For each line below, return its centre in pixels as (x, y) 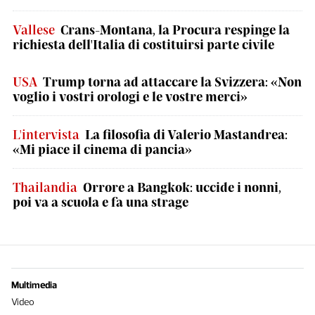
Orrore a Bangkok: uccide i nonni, (182, 187)
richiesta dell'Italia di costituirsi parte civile (143, 44)
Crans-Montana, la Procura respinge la (175, 30)
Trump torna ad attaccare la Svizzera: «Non (172, 82)
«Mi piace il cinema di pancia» (102, 149)
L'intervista (46, 134)
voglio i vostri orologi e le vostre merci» (130, 96)
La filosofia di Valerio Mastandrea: (186, 134)
